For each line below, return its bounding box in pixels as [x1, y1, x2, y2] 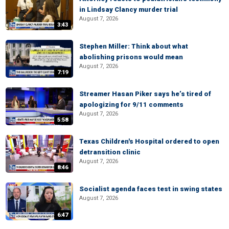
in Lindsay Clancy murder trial [79, 6, 178, 13]
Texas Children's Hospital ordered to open [79, 138, 219, 145]
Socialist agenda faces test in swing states [79, 185, 222, 193]
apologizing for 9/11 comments [79, 101, 184, 108]
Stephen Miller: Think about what [79, 42, 188, 50]
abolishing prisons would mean [79, 53, 183, 61]
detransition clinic [79, 148, 141, 156]
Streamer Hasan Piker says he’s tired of [79, 90, 211, 98]
